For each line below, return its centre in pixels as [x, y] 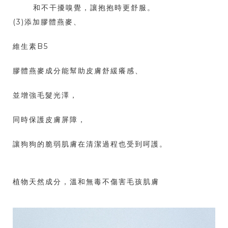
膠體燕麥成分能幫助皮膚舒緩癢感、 [78, 71]
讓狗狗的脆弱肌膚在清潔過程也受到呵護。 [90, 144]
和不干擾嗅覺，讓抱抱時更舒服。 [94, 8]
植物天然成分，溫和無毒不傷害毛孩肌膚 [86, 182]
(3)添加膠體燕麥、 [47, 22]
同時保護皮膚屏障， [49, 120]
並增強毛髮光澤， [45, 95]
